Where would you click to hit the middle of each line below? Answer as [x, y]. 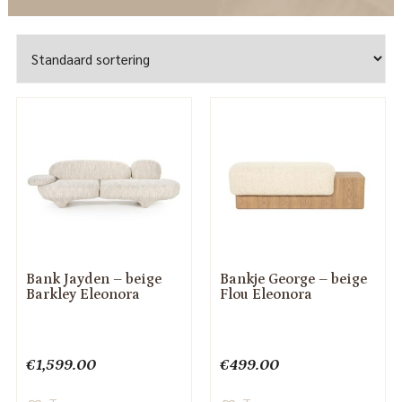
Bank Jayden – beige [93, 280]
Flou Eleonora [266, 295]
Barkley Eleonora [83, 295]
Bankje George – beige [293, 280]
